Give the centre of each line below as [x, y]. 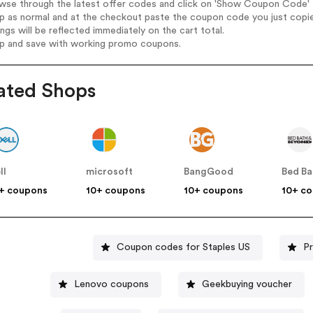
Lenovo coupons [111, 284]
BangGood [209, 172]
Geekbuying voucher [247, 284]
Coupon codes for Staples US [183, 247]
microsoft [110, 172]
